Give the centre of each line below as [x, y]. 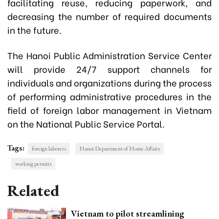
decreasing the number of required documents [109, 16]
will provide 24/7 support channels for [109, 69]
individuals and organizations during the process [109, 83]
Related [33, 191]
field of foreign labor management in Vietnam [109, 110]
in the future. [34, 30]
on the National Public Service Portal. [86, 124]
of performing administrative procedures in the [109, 96]
